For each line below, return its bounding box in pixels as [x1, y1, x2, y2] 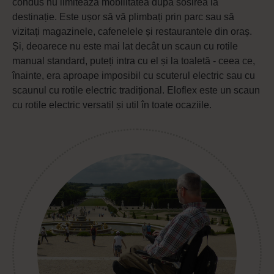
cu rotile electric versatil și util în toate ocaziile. [12, 99, 212, 110]
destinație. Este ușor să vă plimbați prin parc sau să [12, 11, 234, 22]
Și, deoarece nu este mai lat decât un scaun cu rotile [12, 40, 238, 51]
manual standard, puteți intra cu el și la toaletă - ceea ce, [12, 55, 255, 66]
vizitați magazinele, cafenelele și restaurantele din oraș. [12, 26, 252, 37]
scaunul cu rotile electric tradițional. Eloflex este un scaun [12, 84, 260, 95]
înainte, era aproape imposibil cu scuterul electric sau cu [12, 70, 255, 81]
